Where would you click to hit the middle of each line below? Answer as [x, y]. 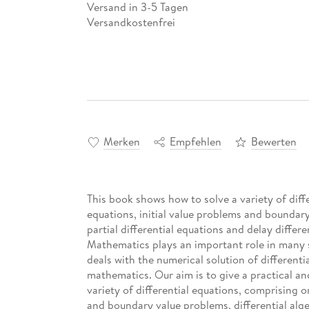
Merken [121, 142]
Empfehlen [195, 142]
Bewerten [273, 142]
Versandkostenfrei [131, 22]
